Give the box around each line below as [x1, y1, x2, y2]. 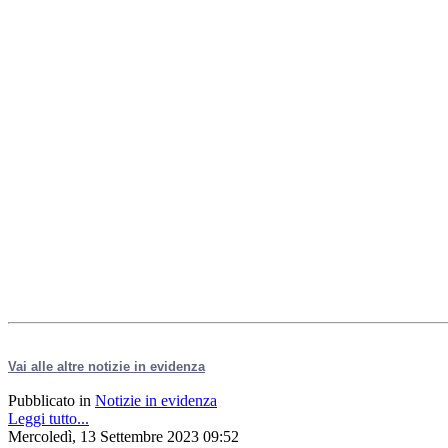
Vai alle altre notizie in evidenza [8, 358, 205, 374]
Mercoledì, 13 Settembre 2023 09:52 [8, 427, 239, 445]
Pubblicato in [8, 391, 91, 409]
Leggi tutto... [8, 409, 89, 427]
